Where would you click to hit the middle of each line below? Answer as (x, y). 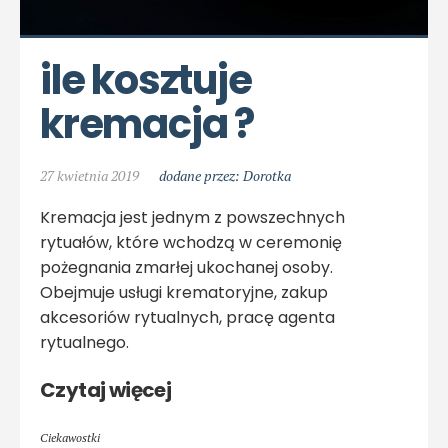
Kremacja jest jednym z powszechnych (192, 217)
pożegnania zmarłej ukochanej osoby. (186, 267)
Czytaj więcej (106, 389)
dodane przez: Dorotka (225, 175)
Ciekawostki (70, 437)
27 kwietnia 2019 (89, 175)
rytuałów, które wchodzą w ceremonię (191, 242)
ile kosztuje (146, 79)
